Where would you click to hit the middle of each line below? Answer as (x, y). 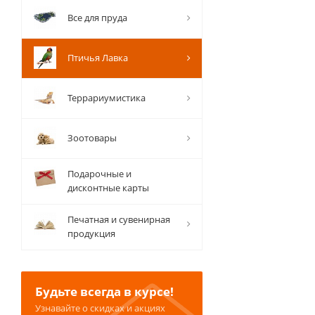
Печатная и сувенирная (119, 219)
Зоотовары (92, 138)
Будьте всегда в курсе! (104, 291)
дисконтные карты (108, 188)
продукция (91, 233)
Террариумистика (107, 98)
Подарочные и (99, 174)
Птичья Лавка (98, 58)
